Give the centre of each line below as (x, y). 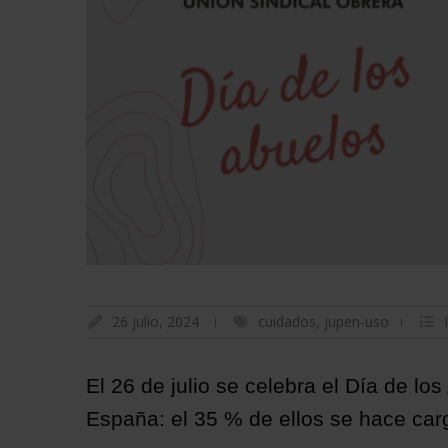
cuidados (286, 322)
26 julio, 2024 (155, 322)
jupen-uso (356, 322)
